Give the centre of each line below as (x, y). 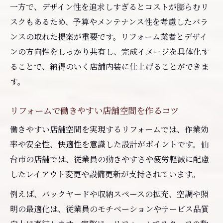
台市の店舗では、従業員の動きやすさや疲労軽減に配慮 (110, 159)
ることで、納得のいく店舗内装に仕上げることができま (110, 66)
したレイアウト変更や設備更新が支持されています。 (105, 174)
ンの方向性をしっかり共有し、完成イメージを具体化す (110, 51)
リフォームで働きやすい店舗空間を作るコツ (94, 110)
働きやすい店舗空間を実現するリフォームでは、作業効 (109, 129)
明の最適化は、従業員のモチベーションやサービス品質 (110, 209)
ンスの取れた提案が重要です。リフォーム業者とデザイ (109, 36)
